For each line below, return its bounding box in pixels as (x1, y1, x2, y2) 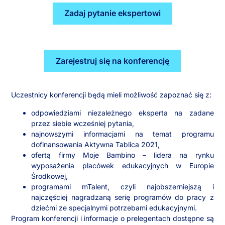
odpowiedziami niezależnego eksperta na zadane (31, 108, 214, 117)
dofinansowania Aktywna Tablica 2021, (31, 140, 160, 149)
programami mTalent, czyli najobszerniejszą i (31, 182, 214, 191)
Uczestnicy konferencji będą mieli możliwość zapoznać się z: (11, 90, 212, 99)
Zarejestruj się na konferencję (56, 55, 169, 66)
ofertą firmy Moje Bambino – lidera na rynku (31, 150, 214, 159)
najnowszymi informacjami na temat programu (31, 129, 214, 138)
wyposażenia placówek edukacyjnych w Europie (31, 161, 214, 170)
